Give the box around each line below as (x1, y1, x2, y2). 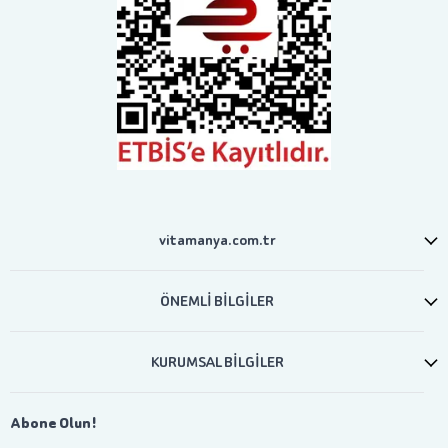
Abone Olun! (10, 412, 97, 434)
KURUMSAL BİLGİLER (150, 351, 284, 373)
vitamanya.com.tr (158, 229, 276, 251)
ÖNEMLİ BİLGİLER (160, 290, 274, 312)
